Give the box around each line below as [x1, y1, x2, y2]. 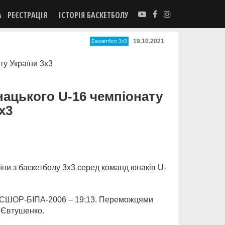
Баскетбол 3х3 [91, 38, 127, 44]
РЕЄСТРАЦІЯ [8, 10, 47, 21]
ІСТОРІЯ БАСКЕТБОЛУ [58, 10, 129, 21]
